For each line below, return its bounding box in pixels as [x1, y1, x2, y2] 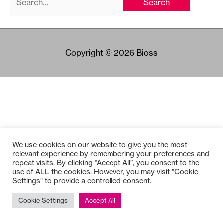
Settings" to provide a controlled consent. [12, 176, 151, 185]
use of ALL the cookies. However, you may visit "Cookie [12, 167, 198, 176]
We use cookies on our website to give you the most [12, 140, 187, 149]
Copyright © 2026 [65, 48, 136, 58]
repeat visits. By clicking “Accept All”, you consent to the [12, 158, 199, 167]
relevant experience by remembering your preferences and [12, 149, 209, 158]
